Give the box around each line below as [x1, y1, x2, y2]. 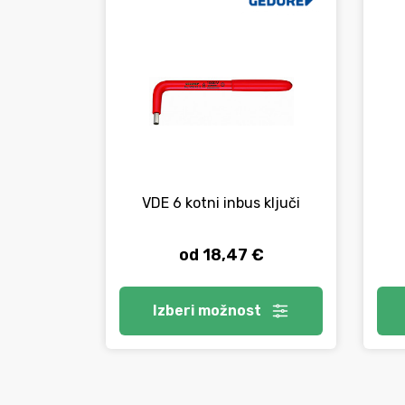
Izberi [152, 302, 198, 319]
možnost [197, 302, 261, 319]
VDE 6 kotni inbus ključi [142, 194, 300, 212]
